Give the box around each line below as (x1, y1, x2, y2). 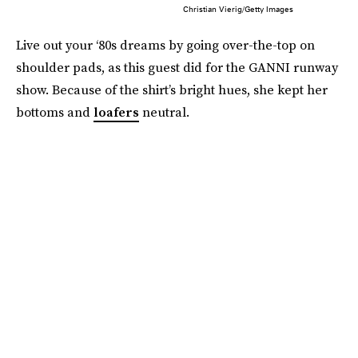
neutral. (139, 103, 189, 121)
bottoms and (16, 103, 93, 121)
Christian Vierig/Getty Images (182, 4, 293, 14)
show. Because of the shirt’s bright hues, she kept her (16, 81, 328, 99)
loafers (93, 103, 139, 121)
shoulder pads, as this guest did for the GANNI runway (16, 58, 338, 77)
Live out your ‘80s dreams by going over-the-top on (16, 36, 315, 54)
